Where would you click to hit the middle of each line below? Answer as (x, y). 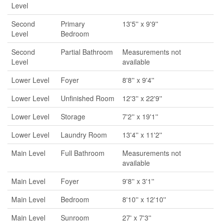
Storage (73, 116)
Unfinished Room (88, 98)
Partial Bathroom (87, 52)
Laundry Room (84, 135)
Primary (73, 24)
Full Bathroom (83, 153)
